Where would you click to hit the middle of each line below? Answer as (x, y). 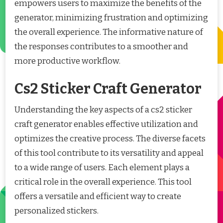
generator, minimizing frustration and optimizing (111, 18)
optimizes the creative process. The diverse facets (110, 138)
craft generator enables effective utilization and (106, 124)
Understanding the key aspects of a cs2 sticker (103, 110)
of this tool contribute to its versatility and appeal (109, 153)
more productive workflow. (67, 61)
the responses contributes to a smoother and (101, 47)
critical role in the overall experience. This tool (103, 182)
